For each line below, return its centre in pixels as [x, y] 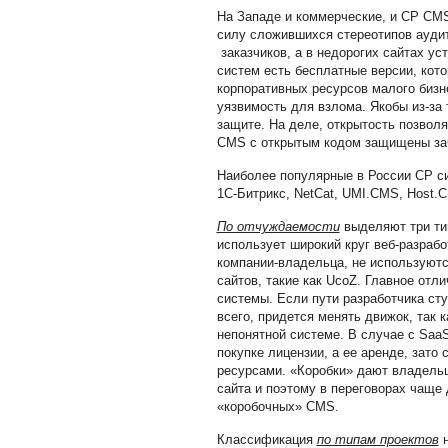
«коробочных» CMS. [277, 406]
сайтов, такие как [271, 280]
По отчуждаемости [278, 226]
